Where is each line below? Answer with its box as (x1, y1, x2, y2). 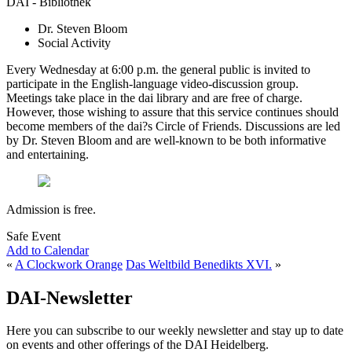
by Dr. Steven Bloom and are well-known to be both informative (6, 133, 326, 147)
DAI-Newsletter (6, 287, 133, 308)
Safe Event (6, 229, 60, 243)
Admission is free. (6, 202, 96, 216)
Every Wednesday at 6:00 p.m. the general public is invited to (6, 62, 310, 76)
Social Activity (38, 35, 111, 49)
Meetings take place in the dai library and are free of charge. (6, 90, 302, 104)
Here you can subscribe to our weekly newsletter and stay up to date (6, 324, 343, 338)
